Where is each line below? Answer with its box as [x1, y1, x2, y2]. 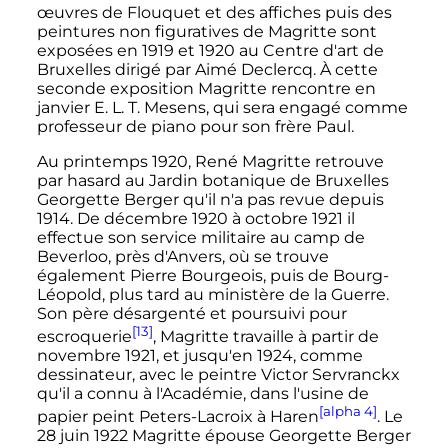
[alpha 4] [318, 402, 377, 419]
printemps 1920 [62, 151, 188, 171]
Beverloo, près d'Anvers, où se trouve [36, 246, 329, 266]
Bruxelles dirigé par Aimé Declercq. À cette [36, 59, 378, 79]
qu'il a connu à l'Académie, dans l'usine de [36, 383, 369, 403]
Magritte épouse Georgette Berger [127, 426, 411, 446]
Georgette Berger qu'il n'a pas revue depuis [36, 189, 384, 209]
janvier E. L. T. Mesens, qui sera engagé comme [36, 97, 408, 117]
